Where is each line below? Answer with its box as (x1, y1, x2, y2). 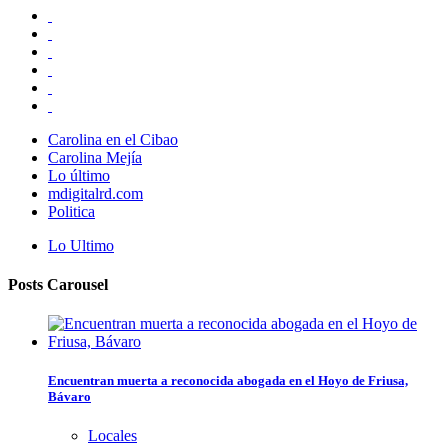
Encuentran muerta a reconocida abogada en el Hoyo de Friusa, (48, 373, 408, 389)
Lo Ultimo (48, 236, 114, 254)
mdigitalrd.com (48, 184, 143, 202)
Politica (48, 202, 95, 220)
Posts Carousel (8, 275, 108, 293)
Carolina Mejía (48, 148, 142, 166)
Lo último (48, 166, 110, 184)
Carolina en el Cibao (48, 130, 178, 148)
